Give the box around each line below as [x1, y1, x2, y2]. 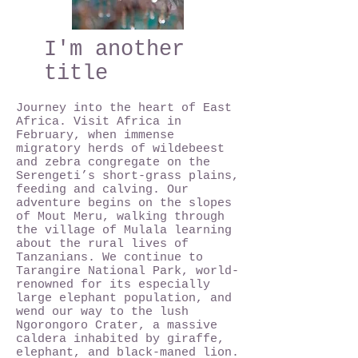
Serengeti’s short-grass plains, [16, 169, 239, 183]
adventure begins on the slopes [16, 197, 232, 210]
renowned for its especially [16, 278, 210, 292]
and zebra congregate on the [16, 156, 210, 169]
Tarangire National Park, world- [16, 265, 239, 278]
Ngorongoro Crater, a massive [16, 319, 217, 332]
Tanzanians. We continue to [16, 251, 203, 265]
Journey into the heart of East [16, 101, 232, 115]
